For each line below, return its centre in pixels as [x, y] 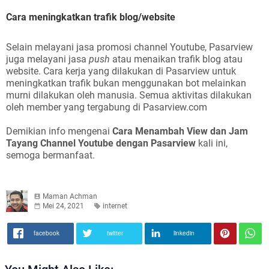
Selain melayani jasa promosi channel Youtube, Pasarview [129, 47]
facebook [46, 233]
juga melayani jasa [47, 59]
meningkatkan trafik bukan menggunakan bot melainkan [126, 83]
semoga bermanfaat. [52, 155]
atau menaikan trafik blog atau [176, 59]
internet [115, 206]
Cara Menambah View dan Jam [180, 131]
